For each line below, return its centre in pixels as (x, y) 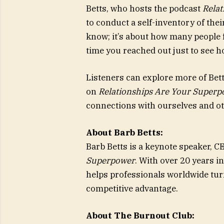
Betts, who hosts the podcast (144, 8)
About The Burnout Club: (140, 216)
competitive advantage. (132, 189)
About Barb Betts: (124, 133)
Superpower (110, 161)
